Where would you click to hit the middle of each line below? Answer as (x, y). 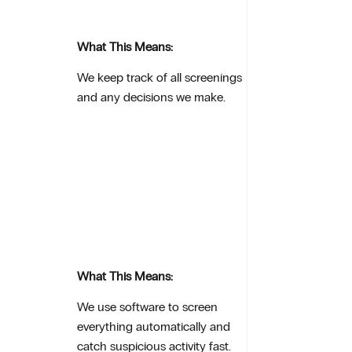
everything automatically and (154, 327)
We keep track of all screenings (160, 78)
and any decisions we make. (152, 97)
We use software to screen (148, 307)
